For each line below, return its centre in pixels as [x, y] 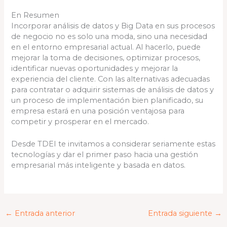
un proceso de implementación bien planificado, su [107, 100]
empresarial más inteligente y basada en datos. [99, 165]
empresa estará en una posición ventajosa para [98, 111]
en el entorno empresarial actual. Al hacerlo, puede [106, 47]
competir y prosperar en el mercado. [80, 121]
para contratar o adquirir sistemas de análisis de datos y [113, 89]
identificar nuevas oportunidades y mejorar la [95, 68]
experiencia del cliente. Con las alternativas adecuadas [111, 79]
